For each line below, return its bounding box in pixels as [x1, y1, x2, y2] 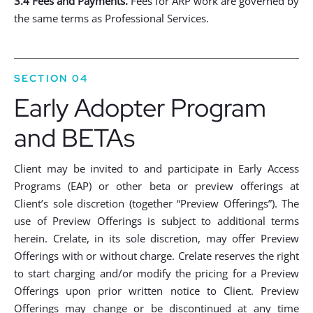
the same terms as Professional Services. [14, 11, 209, 25]
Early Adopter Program [14, 91, 266, 124]
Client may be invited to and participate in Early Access [14, 161, 299, 175]
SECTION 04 [14, 72, 88, 85]
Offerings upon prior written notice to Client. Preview [14, 284, 299, 298]
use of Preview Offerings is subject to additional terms [14, 214, 299, 228]
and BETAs [14, 121, 135, 154]
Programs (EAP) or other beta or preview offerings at [14, 179, 299, 193]
